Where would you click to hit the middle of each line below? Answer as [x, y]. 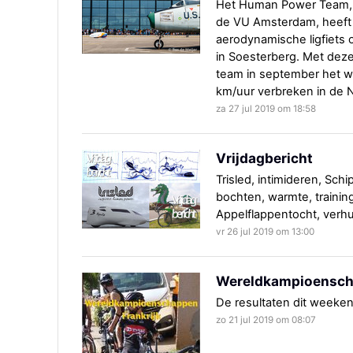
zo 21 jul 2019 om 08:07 [266, 320]
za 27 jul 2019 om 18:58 [266, 109]
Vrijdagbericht [264, 158]
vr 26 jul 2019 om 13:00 [265, 232]
